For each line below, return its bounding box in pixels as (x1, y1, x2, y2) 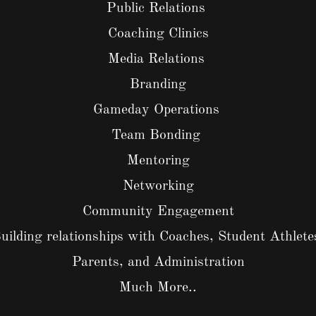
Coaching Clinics (107, 27, 209, 41)
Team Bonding (111, 128, 205, 142)
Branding (130, 78, 186, 92)
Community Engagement (82, 205, 234, 219)
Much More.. (119, 281, 197, 295)
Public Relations (107, 1, 209, 16)
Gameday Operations (92, 103, 224, 117)
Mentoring (126, 154, 190, 168)
